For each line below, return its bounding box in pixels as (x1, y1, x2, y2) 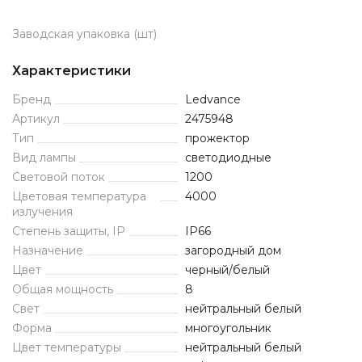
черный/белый (185, 263, 270, 277)
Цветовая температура (12, 189, 146, 204)
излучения (12, 204, 73, 219)
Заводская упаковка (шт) (12, 27, 157, 41)
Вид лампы (12, 150, 76, 165)
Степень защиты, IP (12, 224, 125, 238)
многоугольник (185, 321, 271, 335)
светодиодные (185, 150, 271, 165)
